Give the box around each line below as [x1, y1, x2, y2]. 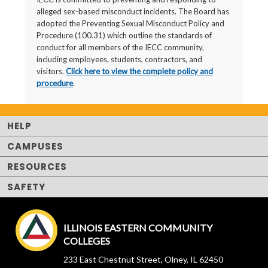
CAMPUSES [7, 140, 63, 153]
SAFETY [7, 181, 45, 193]
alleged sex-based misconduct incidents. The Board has [36, 7, 230, 16]
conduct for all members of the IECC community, [36, 42, 205, 52]
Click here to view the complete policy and [66, 66, 214, 76]
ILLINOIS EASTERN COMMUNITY [63, 222, 213, 233]
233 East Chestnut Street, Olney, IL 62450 [63, 254, 224, 264]
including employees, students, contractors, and [36, 54, 203, 64]
